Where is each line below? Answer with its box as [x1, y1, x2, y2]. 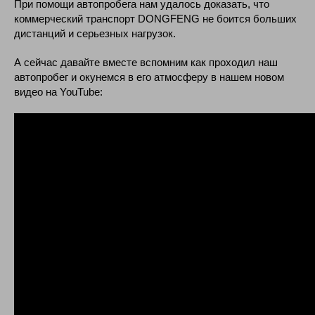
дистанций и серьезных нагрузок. [14, 27, 176, 40]
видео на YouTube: [14, 86, 103, 98]
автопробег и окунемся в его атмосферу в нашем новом [14, 71, 284, 84]
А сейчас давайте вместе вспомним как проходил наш [14, 56, 278, 69]
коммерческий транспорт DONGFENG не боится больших [14, 13, 297, 25]
